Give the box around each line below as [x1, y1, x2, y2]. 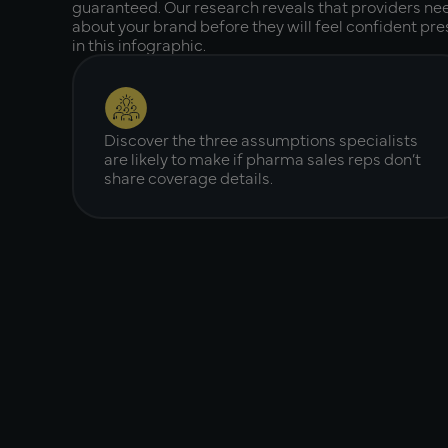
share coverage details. [104, 166, 273, 188]
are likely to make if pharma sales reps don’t [104, 147, 421, 169]
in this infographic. [72, 33, 206, 55]
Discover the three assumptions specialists [104, 128, 418, 150]
